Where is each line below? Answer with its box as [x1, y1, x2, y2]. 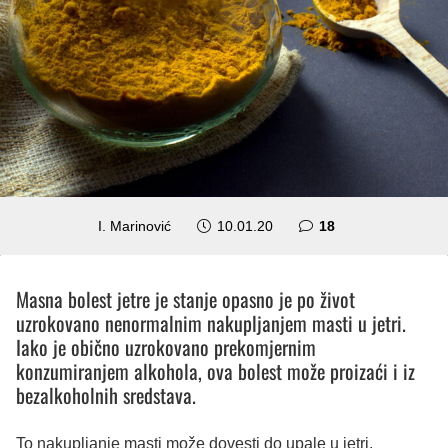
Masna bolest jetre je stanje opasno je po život [16, 283, 355, 314]
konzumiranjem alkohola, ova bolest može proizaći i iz [16, 355, 415, 386]
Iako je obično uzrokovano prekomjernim [16, 331, 316, 362]
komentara [333, 216, 406, 233]
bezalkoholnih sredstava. [16, 379, 196, 410]
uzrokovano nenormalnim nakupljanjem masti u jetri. [16, 307, 406, 338]
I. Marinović [98, 217, 172, 234]
